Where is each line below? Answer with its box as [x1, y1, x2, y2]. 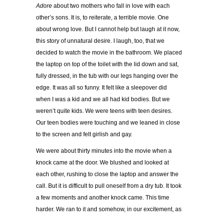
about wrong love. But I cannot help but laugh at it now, [36, 26, 180, 33]
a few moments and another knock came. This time [36, 194, 169, 201]
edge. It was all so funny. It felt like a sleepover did [36, 84, 167, 91]
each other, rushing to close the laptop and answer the [36, 171, 179, 178]
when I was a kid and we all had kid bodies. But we [36, 96, 170, 103]
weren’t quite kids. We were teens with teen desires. [36, 108, 172, 115]
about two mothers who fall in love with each [54, 2, 170, 10]
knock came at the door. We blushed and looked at [36, 159, 169, 166]
